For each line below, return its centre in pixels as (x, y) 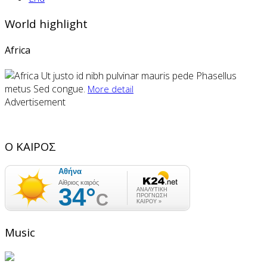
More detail (111, 89)
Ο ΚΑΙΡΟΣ (30, 147)
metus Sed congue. (46, 89)
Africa (18, 50)
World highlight (46, 23)
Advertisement (35, 102)
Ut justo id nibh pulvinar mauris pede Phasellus (138, 76)
